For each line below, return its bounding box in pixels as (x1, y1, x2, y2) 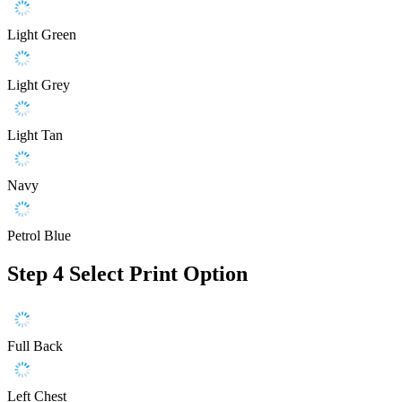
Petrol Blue (7, 228, 71, 244)
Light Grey (7, 77, 70, 93)
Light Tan (7, 127, 63, 144)
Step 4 (7, 262, 64, 286)
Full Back (7, 338, 63, 354)
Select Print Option (69, 262, 248, 286)
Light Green (7, 27, 76, 43)
